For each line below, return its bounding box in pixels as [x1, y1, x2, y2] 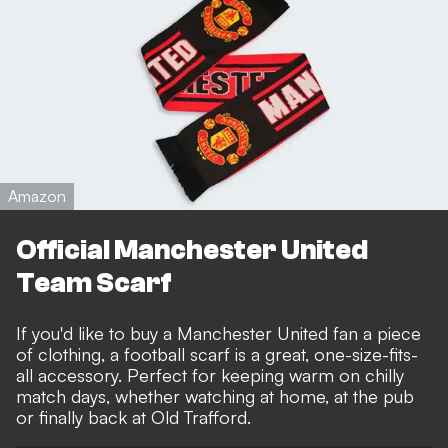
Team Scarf [16, 266, 172, 299]
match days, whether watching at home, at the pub [16, 384, 414, 407]
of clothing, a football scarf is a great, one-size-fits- [16, 342, 418, 365]
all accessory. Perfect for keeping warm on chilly [16, 363, 404, 386]
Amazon [8, 186, 66, 207]
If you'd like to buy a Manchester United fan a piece [16, 321, 421, 344]
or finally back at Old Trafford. [16, 405, 251, 428]
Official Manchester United [16, 233, 368, 266]
